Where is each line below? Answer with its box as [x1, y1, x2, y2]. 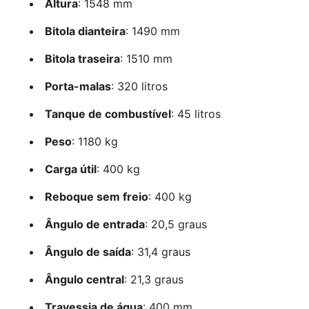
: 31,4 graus [130, 245, 190, 259]
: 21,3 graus [123, 272, 183, 287]
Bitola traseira [44, 52, 120, 66]
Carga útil [44, 162, 97, 177]
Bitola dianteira [44, 24, 126, 39]
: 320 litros [110, 79, 168, 94]
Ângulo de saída [44, 245, 131, 259]
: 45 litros [170, 107, 221, 121]
